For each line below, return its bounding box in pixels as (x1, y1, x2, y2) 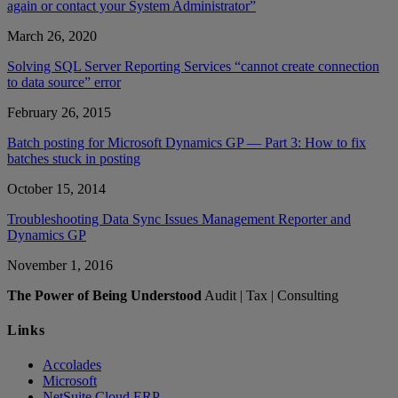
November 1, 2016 (7, 257, 113, 273)
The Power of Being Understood (7, 287, 202, 303)
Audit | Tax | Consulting (202, 287, 338, 303)
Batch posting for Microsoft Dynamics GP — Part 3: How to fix (7, 134, 366, 150)
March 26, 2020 (7, 28, 97, 44)
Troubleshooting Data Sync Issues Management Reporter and (7, 211, 351, 227)
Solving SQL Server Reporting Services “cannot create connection (7, 58, 379, 74)
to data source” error (7, 74, 121, 90)
